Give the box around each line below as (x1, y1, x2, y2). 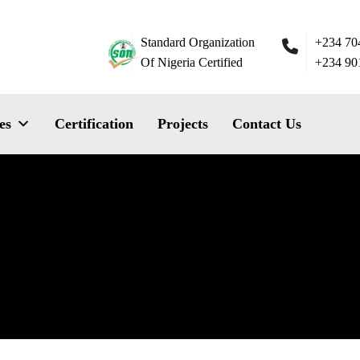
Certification (55, 116, 133, 132)
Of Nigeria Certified (141, 55, 243, 69)
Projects (157, 116, 208, 132)
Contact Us (232, 116, 301, 132)
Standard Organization (141, 35, 255, 49)
